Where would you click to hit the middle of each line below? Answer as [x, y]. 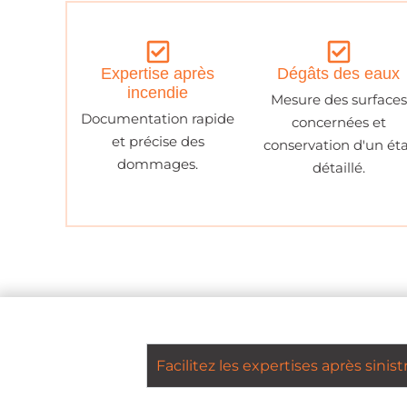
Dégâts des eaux [339, 74]
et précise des [158, 142]
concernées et [338, 123]
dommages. [158, 164]
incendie [158, 93]
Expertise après [158, 74]
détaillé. [338, 168]
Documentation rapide [158, 119]
